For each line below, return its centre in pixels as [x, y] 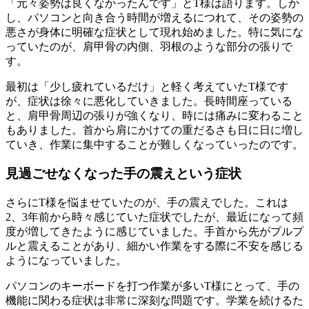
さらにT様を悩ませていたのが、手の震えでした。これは [147, 202]
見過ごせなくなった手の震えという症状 [123, 174]
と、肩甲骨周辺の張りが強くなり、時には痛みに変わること [154, 115]
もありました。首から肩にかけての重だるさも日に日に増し [154, 130]
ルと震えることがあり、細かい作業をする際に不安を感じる [154, 246]
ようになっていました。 [66, 260]
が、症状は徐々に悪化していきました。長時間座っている [149, 101]
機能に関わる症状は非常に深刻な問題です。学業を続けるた [154, 300]
